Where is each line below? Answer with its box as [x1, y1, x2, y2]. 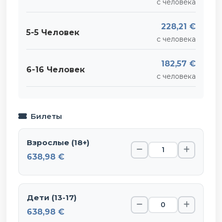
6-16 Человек [26, 65, 85, 75]
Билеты [31, 111, 62, 121]
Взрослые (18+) [27, 137, 90, 147]
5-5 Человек [26, 28, 79, 38]
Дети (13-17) [27, 192, 77, 202]
